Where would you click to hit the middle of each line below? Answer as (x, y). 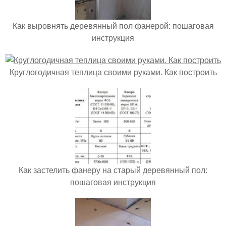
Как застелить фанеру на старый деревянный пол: (113, 170)
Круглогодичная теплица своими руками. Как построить (113, 72)
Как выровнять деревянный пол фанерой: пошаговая (113, 25)
